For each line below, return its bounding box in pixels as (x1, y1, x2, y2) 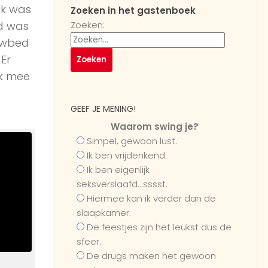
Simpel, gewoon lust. (87, 135, 177, 148)
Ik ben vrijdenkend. (87, 149, 167, 162)
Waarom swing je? (110, 120, 199, 133)
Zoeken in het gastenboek (71, 4, 196, 17)
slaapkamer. (77, 206, 131, 220)
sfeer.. (77, 235, 103, 248)
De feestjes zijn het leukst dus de (87, 221, 232, 234)
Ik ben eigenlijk (87, 163, 150, 176)
